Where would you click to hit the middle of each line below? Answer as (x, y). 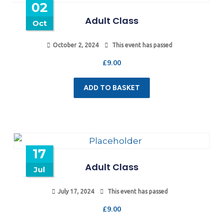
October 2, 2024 (76, 45)
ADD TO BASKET (111, 88)
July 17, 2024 (76, 191)
